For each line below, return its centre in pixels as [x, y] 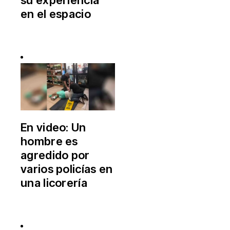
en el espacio [56, 14]
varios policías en [67, 169]
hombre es [49, 141]
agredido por [55, 155]
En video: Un [53, 127]
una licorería [54, 183]
